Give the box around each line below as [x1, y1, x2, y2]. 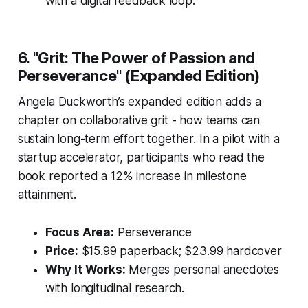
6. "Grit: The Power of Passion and [17, 48, 255, 67]
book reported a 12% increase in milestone [17, 168, 247, 183]
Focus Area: [45, 225, 114, 239]
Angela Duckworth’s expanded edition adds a [17, 94, 261, 109]
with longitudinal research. [45, 280, 185, 295]
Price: [45, 243, 78, 258]
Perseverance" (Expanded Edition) [17, 66, 260, 85]
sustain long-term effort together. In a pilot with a [17, 131, 280, 146]
